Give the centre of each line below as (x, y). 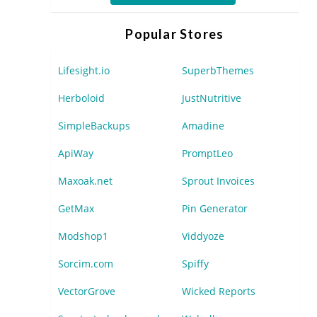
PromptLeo (207, 153)
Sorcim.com (86, 264)
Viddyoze (203, 236)
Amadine (203, 126)
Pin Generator (214, 208)
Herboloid (81, 98)
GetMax (76, 208)
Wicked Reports (218, 291)
